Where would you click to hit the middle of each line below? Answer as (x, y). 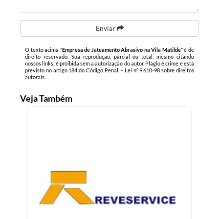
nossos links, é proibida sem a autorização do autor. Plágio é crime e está (109, 63)
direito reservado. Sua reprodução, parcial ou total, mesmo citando (109, 56)
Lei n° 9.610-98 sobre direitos (159, 70)
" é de (187, 50)
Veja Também (46, 98)
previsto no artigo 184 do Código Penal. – (75, 70)
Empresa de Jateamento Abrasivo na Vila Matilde (121, 50)
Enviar (106, 28)
